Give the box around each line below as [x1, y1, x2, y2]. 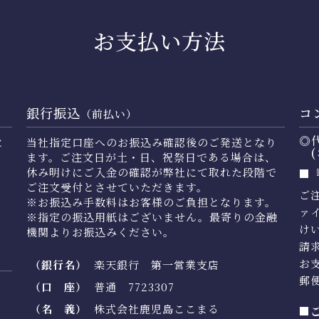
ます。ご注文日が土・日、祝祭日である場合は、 [26, 149, 276, 164]
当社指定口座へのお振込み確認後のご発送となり [26, 134, 277, 150]
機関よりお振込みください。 [26, 224, 174, 239]
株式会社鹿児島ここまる [93, 300, 219, 316]
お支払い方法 [93, 24, 226, 56]
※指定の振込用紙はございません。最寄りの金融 [26, 209, 278, 224]
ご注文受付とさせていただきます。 [26, 179, 208, 194]
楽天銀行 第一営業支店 [93, 256, 219, 272]
